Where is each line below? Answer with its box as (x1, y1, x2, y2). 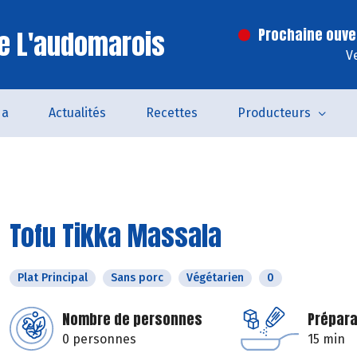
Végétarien (186, 271, 244, 284)
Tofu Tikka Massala (10, 215, 222, 256)
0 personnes (62, 331, 136, 347)
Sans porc (111, 271, 163, 284)
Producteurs (237, 105, 311, 120)
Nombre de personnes (62, 308, 202, 330)
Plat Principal (18, 271, 88, 284)
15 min (308, 331, 345, 347)
